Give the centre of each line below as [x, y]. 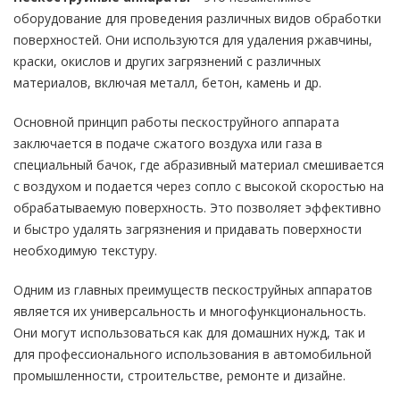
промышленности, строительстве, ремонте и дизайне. [179, 375]
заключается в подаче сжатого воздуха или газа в [168, 143]
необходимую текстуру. [85, 250]
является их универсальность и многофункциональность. [190, 311]
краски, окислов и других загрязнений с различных [167, 61]
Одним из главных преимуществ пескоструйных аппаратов [193, 290]
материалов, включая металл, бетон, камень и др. [167, 83]
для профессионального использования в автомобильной [192, 354]
